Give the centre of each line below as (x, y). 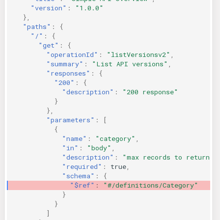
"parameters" (70, 120)
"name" (74, 138)
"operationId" (72, 54)
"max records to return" (168, 157)
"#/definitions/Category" (151, 185)
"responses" (68, 73)
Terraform (143, 36)
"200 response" (150, 92)
